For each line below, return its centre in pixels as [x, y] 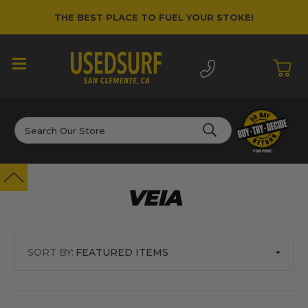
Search [31, 124]
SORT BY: [50, 252]
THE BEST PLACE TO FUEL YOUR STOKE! [154, 17]
